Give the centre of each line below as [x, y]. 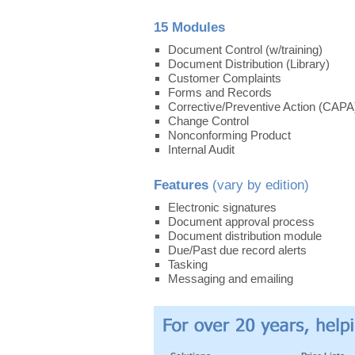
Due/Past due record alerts [237, 250]
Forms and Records [220, 92]
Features [183, 185]
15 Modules [189, 27]
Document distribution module [245, 236]
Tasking [188, 264]
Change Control [208, 121]
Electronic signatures [222, 207]
